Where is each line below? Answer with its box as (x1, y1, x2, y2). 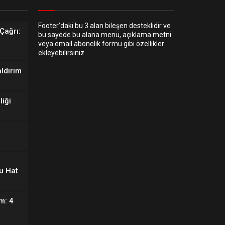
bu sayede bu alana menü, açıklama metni (38, 31, 171, 39)
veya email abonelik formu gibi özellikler (38, 40, 164, 48)
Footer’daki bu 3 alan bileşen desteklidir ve (38, 22, 171, 30)
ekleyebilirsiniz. (38, 49, 86, 57)
